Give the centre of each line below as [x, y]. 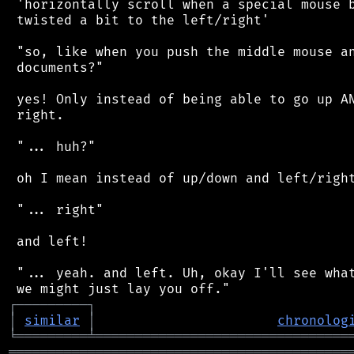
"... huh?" [52, 147]
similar [52, 320]
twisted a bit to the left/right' [139, 20]
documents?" [56, 68]
